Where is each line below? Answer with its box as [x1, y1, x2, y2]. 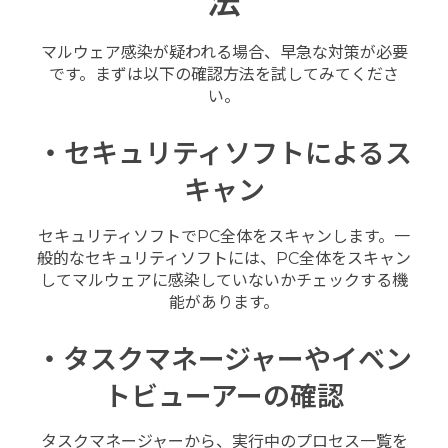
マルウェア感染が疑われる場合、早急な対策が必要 [40, 42, 408, 62]
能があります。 [169, 292, 279, 312]
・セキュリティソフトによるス [36, 137, 412, 171]
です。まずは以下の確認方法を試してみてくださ [49, 64, 399, 84]
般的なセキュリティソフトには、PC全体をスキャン [37, 248, 411, 268]
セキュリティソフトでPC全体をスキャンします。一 [38, 226, 410, 246]
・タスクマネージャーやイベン [36, 342, 412, 376]
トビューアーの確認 [104, 379, 344, 413]
